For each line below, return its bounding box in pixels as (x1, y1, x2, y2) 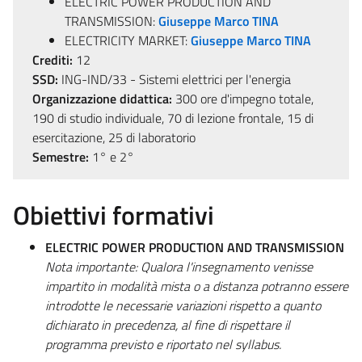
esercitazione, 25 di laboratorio (32, 127, 196, 147)
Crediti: (32, 49, 73, 69)
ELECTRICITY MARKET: (65, 30, 191, 50)
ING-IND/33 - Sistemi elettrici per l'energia (58, 69, 291, 89)
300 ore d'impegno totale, (172, 88, 314, 108)
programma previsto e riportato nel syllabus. (45, 334, 281, 354)
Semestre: (32, 146, 89, 166)
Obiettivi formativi (13, 195, 214, 234)
